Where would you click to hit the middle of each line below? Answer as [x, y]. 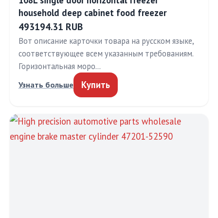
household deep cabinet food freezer [92, 13]
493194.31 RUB [51, 27]
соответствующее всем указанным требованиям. [106, 54]
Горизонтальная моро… [60, 66]
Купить [96, 85]
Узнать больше [46, 85]
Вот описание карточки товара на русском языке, [106, 41]
